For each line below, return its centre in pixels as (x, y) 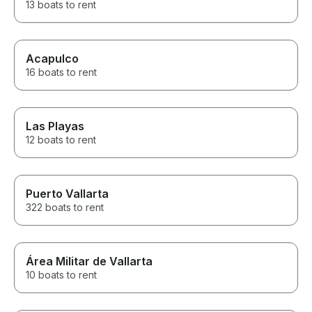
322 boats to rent (65, 208)
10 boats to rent (61, 275)
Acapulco (52, 59)
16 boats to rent (61, 72)
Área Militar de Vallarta (89, 262)
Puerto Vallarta (67, 194)
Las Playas (55, 126)
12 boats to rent (61, 140)
